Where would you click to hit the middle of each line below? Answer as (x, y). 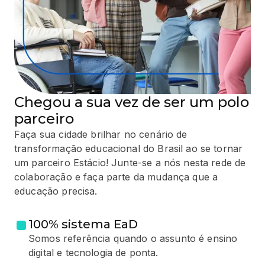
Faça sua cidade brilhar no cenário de (101, 135)
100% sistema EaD (83, 224)
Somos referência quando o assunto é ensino (133, 239)
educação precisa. (56, 191)
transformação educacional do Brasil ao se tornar (129, 149)
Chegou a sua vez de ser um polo (132, 102)
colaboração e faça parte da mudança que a (116, 177)
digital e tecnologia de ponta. (93, 253)
